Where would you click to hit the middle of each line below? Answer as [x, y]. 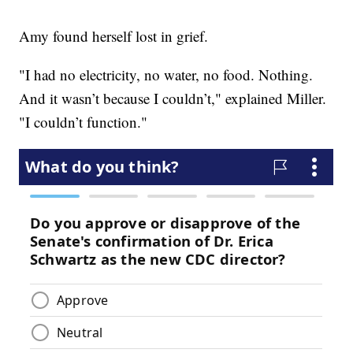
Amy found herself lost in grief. [114, 35]
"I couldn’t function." [84, 121]
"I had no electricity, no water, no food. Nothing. [166, 74]
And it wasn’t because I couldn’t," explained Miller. [173, 98]
